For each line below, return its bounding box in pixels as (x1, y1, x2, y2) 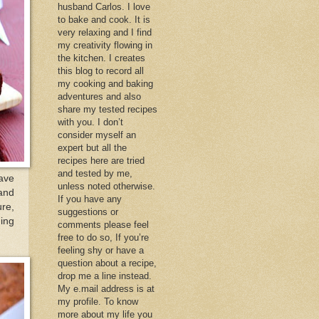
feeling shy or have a (58, 244, 144, 256)
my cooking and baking (58, 78, 153, 89)
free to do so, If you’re (58, 231, 149, 243)
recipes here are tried (58, 155, 145, 166)
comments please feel (58, 219, 149, 230)
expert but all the (58, 142, 127, 153)
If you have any (58, 193, 122, 204)
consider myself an (58, 129, 136, 140)
